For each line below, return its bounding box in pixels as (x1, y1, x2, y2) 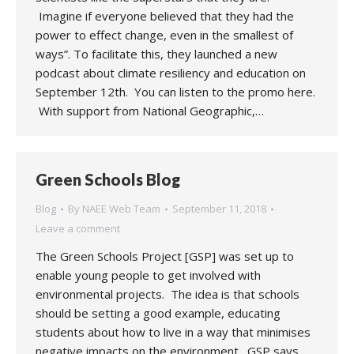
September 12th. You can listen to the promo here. (36, 84, 315, 100)
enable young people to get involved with (36, 267, 261, 283)
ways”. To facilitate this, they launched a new (36, 46, 277, 62)
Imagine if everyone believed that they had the (36, 8, 294, 24)
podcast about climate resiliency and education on (36, 65, 306, 81)
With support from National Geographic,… (36, 103, 264, 119)
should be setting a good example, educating (36, 305, 281, 321)
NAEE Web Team (82, 201, 160, 216)
